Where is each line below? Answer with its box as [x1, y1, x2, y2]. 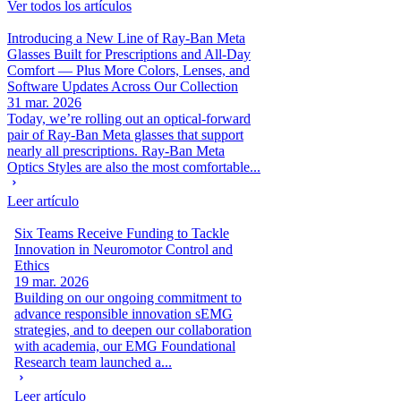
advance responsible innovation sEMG [14, 305, 233, 321]
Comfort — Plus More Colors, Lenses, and [7, 62, 250, 78]
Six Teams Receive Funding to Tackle [14, 225, 229, 241]
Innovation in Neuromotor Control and [14, 241, 233, 257]
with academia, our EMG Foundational [14, 337, 235, 354]
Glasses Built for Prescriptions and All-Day [7, 46, 251, 62]
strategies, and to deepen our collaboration [14, 321, 252, 337]
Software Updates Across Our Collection [7, 78, 238, 94]
